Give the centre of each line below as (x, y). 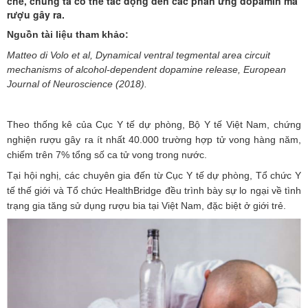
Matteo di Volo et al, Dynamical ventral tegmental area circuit (139, 55)
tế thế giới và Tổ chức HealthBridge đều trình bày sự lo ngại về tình (154, 191)
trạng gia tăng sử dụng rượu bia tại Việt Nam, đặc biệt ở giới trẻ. (146, 206)
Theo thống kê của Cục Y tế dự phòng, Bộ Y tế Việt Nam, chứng (154, 125)
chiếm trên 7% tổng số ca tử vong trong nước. (107, 155)
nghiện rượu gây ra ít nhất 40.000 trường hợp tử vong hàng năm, (154, 140)
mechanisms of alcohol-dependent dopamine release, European (146, 70)
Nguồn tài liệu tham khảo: (68, 35)
